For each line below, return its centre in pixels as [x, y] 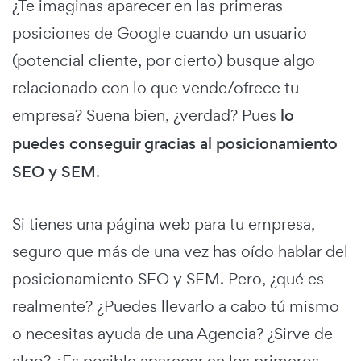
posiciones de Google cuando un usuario [160, 33]
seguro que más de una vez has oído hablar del [180, 251]
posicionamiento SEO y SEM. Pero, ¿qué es [168, 278]
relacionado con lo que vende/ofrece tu [156, 87]
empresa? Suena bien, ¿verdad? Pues [146, 115]
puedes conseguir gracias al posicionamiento [175, 143]
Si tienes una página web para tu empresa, [164, 224]
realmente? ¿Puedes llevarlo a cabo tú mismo [176, 306]
